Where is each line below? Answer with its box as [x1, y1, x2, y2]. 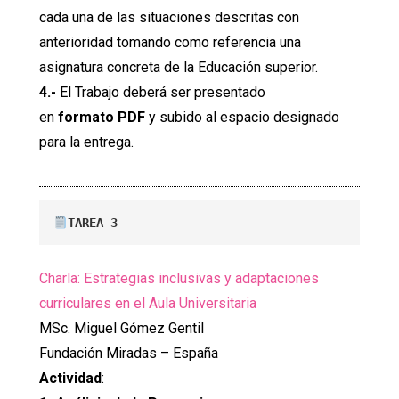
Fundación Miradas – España [39, 345, 218, 362]
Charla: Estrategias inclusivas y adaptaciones [39, 270, 319, 287]
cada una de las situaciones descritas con [39, 9, 299, 27]
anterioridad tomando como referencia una [39, 34, 301, 52]
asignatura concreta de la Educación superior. [39, 59, 318, 77]
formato [58, 109, 114, 126]
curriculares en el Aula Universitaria [39, 295, 256, 312]
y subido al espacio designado [149, 109, 339, 126]
